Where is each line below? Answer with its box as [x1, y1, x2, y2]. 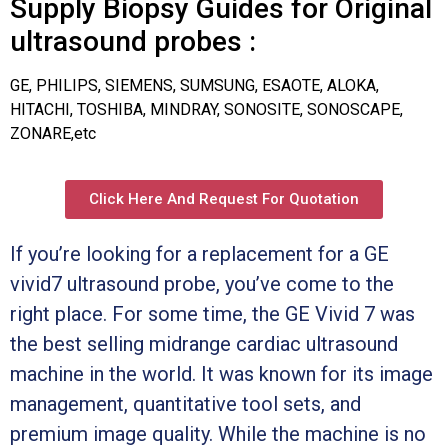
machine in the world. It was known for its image [10, 361, 433, 386]
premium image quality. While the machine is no [10, 421, 426, 446]
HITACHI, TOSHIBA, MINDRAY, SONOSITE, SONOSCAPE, [10, 99, 403, 119]
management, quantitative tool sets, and [10, 391, 361, 416]
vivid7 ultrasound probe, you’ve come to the [10, 271, 394, 296]
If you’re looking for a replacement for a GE [10, 241, 389, 266]
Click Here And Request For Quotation [89, 189, 359, 208]
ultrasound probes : [10, 24, 256, 58]
